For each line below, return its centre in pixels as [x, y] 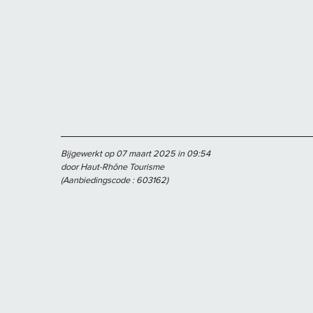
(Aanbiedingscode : [99, 180]
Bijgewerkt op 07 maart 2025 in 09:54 [136, 153]
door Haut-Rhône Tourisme [112, 167]
